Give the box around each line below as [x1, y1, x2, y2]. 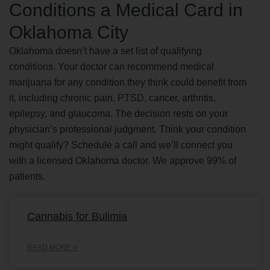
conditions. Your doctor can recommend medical [9, 61, 214, 72]
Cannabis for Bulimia [27, 210, 127, 222]
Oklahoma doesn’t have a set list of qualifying [9, 45, 202, 56]
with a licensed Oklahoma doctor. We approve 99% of [9, 155, 236, 166]
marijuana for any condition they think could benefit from [9, 77, 246, 87]
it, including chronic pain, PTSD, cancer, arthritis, [9, 92, 216, 103]
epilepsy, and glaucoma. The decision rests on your [9, 108, 228, 119]
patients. [9, 171, 45, 181]
